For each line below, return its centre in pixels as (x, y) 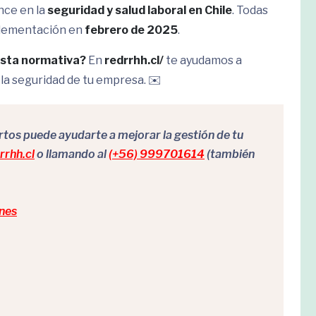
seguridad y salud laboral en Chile (140, 10)
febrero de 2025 (131, 30)
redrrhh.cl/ (134, 60)
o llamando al (72, 154)
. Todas (250, 10)
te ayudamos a (203, 60)
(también (230, 154)
